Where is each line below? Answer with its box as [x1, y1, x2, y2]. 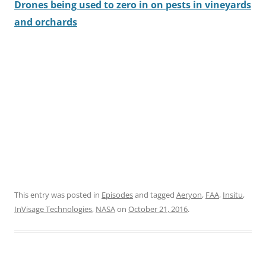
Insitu [223, 189, 243, 200]
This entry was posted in [14, 189, 102, 200]
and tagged [133, 189, 176, 200]
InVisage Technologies [14, 203, 92, 214]
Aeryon [176, 189, 202, 200]
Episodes [102, 189, 133, 200]
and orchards [14, 15, 77, 28]
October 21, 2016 [128, 203, 188, 214]
